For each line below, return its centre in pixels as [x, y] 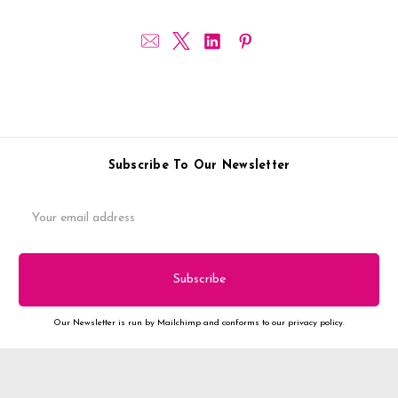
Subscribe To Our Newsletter [199, 165]
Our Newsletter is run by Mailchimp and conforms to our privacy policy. [199, 322]
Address [41, 221]
